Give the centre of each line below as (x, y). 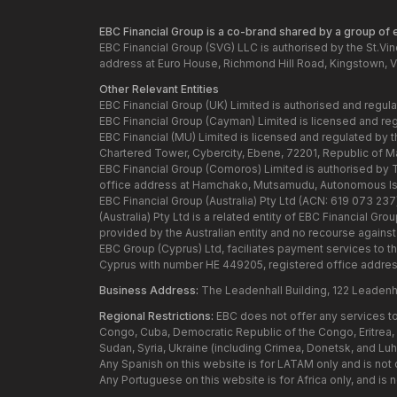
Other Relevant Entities (159, 90)
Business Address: (150, 291)
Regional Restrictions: (156, 316)
